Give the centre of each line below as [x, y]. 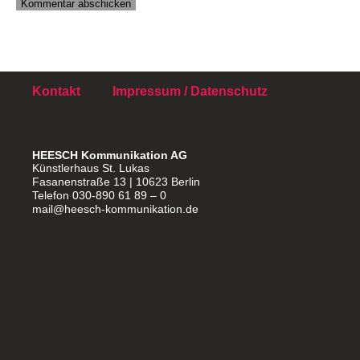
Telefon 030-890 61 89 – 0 [99, 195]
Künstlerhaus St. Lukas [91, 168]
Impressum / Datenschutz [190, 91]
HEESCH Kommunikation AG [110, 155]
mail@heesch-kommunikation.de [115, 209]
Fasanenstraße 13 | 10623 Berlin [116, 182]
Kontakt [56, 91]
